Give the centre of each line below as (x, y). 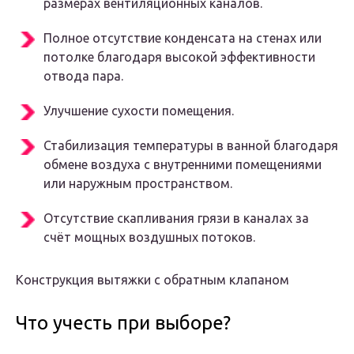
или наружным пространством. (138, 184)
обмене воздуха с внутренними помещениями (183, 165)
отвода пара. (83, 76)
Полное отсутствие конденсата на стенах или (183, 38)
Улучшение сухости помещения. (139, 111)
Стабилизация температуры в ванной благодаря (191, 146)
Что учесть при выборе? (123, 323)
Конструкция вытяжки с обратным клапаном (153, 280)
